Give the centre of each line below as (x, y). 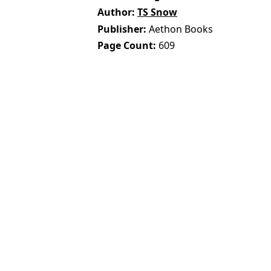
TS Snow (158, 12)
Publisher (121, 29)
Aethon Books (181, 29)
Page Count (126, 46)
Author (115, 12)
